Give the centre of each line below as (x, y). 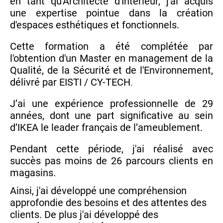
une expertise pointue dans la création (111, 13)
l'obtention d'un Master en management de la (111, 58)
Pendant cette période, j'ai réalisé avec (111, 149)
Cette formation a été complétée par (111, 47)
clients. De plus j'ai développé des (84, 215)
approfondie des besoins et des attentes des (108, 203)
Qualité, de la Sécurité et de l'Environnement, (111, 70)
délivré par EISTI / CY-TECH (70, 82)
